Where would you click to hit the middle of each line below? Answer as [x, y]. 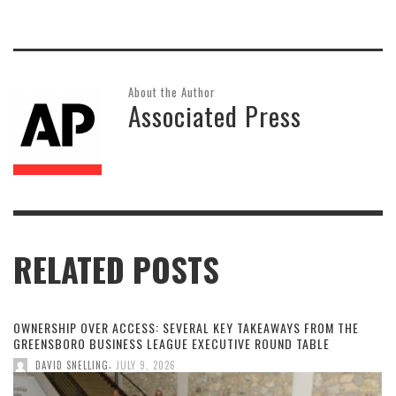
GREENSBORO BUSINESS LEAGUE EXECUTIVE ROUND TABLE [171, 343]
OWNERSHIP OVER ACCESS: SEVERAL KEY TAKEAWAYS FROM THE [186, 327]
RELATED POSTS [116, 269]
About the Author [172, 91]
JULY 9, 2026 [146, 365]
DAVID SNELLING [72, 365]
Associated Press [215, 115]
